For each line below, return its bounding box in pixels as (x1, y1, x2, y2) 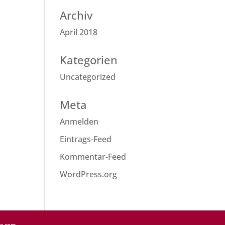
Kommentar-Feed (60, 151, 127, 162)
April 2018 (60, 27, 98, 38)
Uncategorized (60, 71, 116, 82)
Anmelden (60, 116, 99, 127)
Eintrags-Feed (60, 134, 112, 145)
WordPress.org (60, 169, 118, 180)
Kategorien (60, 52, 118, 67)
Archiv (60, 8, 93, 23)
